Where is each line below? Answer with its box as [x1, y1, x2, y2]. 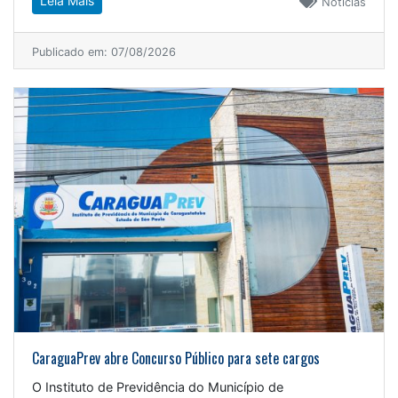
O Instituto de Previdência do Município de [32, 378, 283, 394]
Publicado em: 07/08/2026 [32, 45, 176, 60]
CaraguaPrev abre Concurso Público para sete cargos [32, 346, 320, 369]
